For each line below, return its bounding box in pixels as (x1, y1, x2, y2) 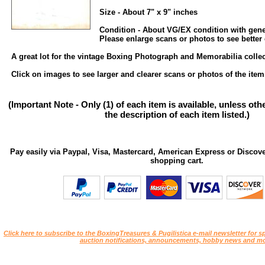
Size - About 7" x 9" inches (99, 8, 198, 17)
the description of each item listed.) (104, 109, 250, 119)
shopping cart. (150, 156, 203, 166)
